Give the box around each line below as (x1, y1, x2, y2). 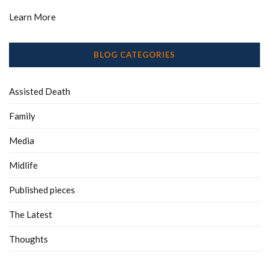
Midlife (9, 160, 38, 171)
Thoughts (9, 234, 48, 245)
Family (9, 110, 35, 122)
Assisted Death (9, 86, 70, 97)
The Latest (9, 209, 52, 220)
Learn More (9, 11, 56, 23)
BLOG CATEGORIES (94, 50, 175, 60)
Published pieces (9, 184, 75, 196)
